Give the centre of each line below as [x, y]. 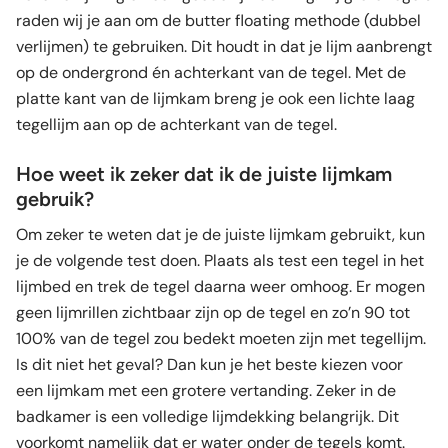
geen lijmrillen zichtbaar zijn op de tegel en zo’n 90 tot [213, 312]
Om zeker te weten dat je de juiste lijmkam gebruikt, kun [220, 234]
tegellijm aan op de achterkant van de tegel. [182, 124]
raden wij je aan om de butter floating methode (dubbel [218, 20]
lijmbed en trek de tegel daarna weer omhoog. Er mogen [220, 286]
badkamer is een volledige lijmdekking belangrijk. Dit [207, 416]
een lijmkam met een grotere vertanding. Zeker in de [206, 390]
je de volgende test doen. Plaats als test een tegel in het [220, 260]
